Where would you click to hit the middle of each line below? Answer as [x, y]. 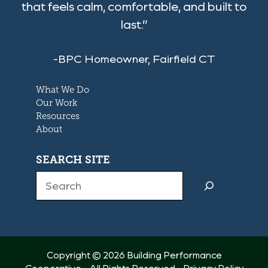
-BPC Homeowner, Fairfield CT [134, 59]
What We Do [63, 90]
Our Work [57, 103]
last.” [134, 24]
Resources [58, 116]
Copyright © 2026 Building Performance [134, 255]
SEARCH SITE [73, 160]
